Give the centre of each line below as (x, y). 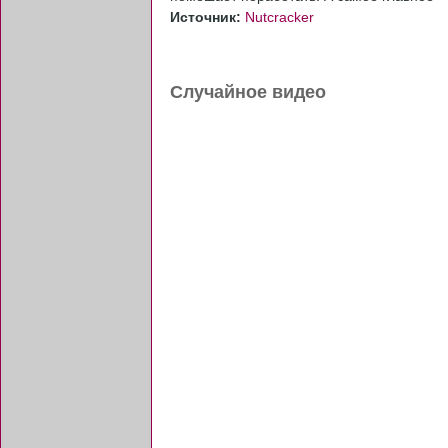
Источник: (207, 17)
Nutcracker (279, 17)
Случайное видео (248, 91)
